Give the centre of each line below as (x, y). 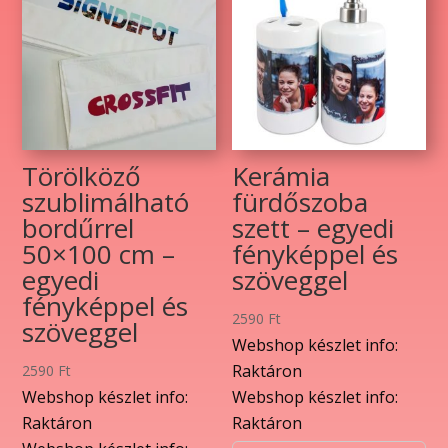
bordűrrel (78, 227)
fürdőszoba (300, 201)
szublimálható (106, 201)
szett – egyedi (313, 227)
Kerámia (281, 175)
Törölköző (82, 175)
